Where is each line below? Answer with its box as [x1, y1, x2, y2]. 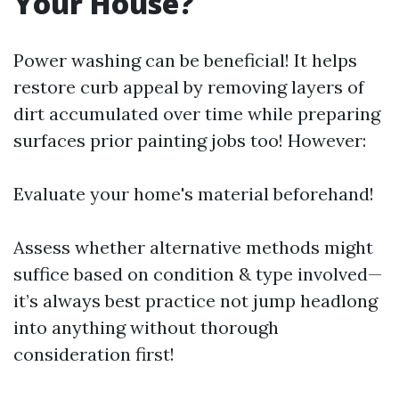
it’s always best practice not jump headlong [13, 289, 378, 312]
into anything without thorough [13, 316, 279, 338]
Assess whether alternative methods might [13, 236, 373, 258]
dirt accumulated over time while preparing [13, 102, 380, 125]
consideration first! [13, 343, 175, 365]
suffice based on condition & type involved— [13, 263, 382, 285]
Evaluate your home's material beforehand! [13, 183, 374, 205]
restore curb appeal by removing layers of [13, 76, 364, 98]
